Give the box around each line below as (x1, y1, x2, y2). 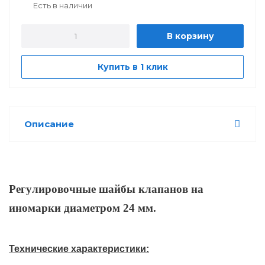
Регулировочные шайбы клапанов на (9, 182, 203, 195)
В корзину (166, 30, 214, 41)
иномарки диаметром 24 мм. (9, 201, 156, 214)
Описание (24, 118, 74, 130)
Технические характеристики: (9, 243, 149, 254)
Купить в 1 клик (97, 61, 168, 72)
